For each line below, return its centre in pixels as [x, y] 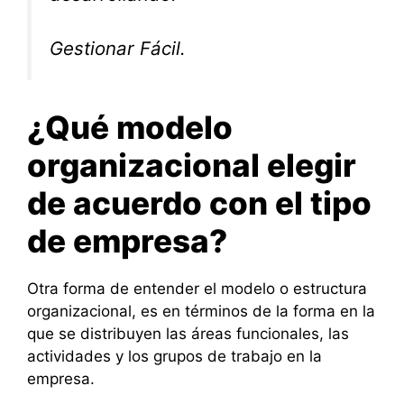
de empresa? [127, 240]
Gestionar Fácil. [118, 49]
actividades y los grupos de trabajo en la [174, 356]
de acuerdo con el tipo [199, 202]
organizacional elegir [192, 165]
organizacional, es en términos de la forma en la [201, 311]
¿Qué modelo [130, 127]
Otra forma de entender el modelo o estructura [197, 288]
